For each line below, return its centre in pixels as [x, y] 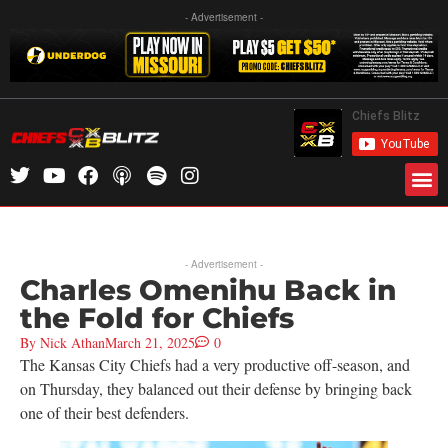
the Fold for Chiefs [157, 317]
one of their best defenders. [104, 412]
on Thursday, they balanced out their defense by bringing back [216, 388]
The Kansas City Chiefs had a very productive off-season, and [215, 364]
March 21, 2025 [150, 342]
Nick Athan [70, 342]
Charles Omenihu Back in [208, 289]
